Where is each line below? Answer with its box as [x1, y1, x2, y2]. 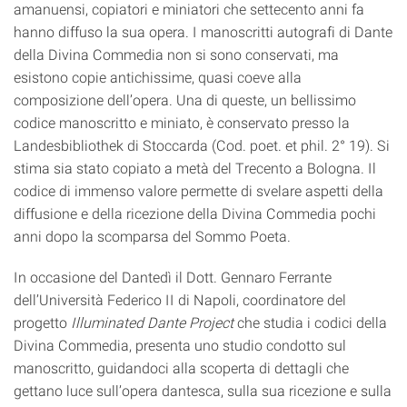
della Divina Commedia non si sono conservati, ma [14, 45, 339, 64]
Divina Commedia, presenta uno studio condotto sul [14, 335, 346, 354]
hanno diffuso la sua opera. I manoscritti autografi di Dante [14, 22, 392, 41]
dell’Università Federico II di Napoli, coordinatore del [14, 290, 346, 309]
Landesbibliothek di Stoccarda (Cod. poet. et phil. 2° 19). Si [14, 135, 390, 154]
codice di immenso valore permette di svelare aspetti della [14, 181, 383, 200]
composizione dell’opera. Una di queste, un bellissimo [14, 90, 356, 109]
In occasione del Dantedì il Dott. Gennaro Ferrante [14, 267, 332, 286]
